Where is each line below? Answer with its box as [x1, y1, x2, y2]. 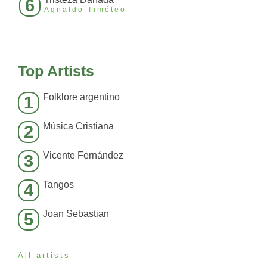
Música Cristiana [43, 121, 114, 132]
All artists [18, 251, 70, 260]
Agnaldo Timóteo [44, 5, 126, 14]
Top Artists [18, 63, 94, 80]
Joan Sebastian [43, 209, 109, 219]
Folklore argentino [43, 92, 120, 103]
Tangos [43, 179, 74, 190]
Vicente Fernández [43, 150, 123, 161]
